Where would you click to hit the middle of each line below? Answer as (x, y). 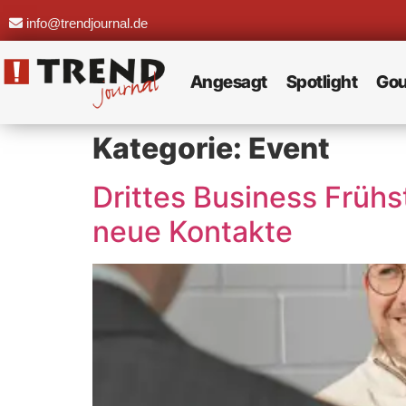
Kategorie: (170, 148)
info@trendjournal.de (85, 23)
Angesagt (228, 82)
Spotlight (321, 82)
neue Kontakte (193, 232)
